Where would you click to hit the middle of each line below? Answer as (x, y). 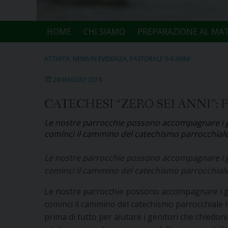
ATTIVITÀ (57, 59)
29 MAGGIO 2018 (78, 79)
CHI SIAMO (104, 31)
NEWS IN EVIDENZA (100, 59)
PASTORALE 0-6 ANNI (160, 59)
